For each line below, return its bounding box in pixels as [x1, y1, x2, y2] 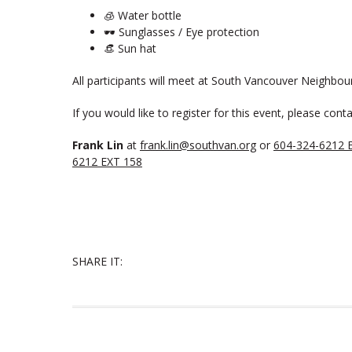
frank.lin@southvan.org [140, 137, 256, 152]
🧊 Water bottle [104, 8, 181, 23]
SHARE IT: [72, 254, 123, 269]
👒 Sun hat [104, 41, 156, 56]
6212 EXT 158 [72, 154, 142, 169]
